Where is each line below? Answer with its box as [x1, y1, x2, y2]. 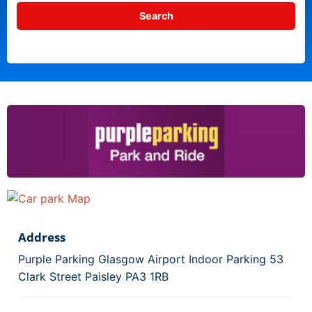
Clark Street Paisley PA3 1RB [18, 270, 169, 284]
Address [18, 229, 65, 246]
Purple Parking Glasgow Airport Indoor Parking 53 [18, 252, 283, 267]
